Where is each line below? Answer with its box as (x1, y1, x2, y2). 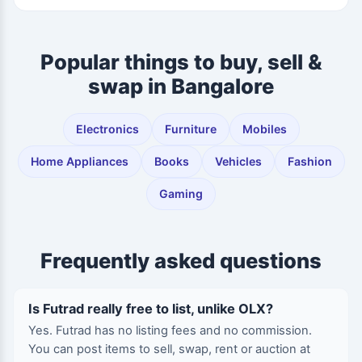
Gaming (159, 187, 203, 200)
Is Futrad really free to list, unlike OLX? (28, 301, 273, 317)
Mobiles (242, 122, 287, 136)
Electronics (75, 122, 139, 136)
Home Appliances (30, 154, 128, 168)
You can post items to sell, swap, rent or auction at (28, 342, 310, 356)
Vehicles (214, 154, 262, 168)
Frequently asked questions (40, 248, 322, 273)
